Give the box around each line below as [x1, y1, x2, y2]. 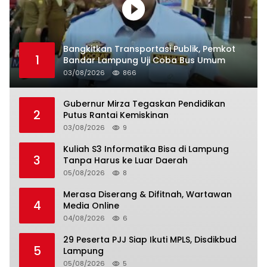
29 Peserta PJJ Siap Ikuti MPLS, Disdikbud [63, 233, 194, 246]
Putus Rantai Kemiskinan [63, 108, 169, 121]
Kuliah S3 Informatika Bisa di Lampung [63, 142, 229, 155]
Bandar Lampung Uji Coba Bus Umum [63, 54, 225, 66]
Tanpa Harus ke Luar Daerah [63, 154, 188, 166]
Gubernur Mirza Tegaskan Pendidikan [63, 97, 225, 110]
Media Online [63, 199, 119, 212]
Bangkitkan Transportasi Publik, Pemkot [63, 42, 235, 55]
